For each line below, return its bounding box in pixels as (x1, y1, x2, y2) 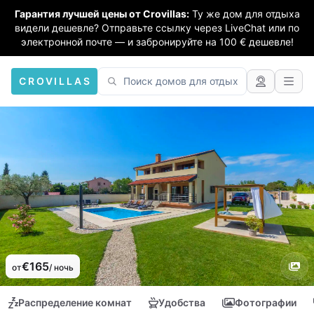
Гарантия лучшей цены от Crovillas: (14, 8, 189, 20)
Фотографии (235, 296, 296, 308)
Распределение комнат (18, 296, 132, 308)
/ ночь (49, 262, 74, 273)
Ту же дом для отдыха (191, 8, 300, 20)
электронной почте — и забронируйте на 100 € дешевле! (20, 36, 294, 48)
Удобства (158, 296, 205, 308)
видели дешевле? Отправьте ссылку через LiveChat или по (15, 22, 299, 34)
